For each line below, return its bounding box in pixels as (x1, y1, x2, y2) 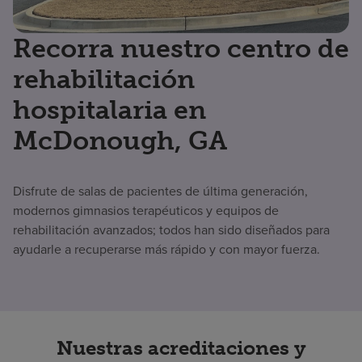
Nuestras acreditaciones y (56, 335, 306, 360)
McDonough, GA (13, 124, 227, 156)
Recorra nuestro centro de (13, 32, 349, 64)
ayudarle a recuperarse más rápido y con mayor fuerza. (13, 239, 320, 259)
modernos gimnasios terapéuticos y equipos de (13, 200, 279, 220)
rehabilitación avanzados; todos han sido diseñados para (13, 220, 330, 239)
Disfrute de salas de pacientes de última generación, (13, 181, 308, 200)
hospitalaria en (13, 94, 206, 125)
